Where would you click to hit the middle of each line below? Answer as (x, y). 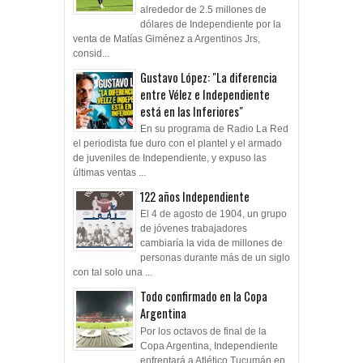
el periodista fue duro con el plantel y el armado (177, 143)
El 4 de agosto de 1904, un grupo (214, 214)
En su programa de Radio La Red (214, 128)
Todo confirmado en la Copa (204, 297)
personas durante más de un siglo (215, 258)
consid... (91, 53)
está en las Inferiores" (192, 111)
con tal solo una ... (113, 273)
